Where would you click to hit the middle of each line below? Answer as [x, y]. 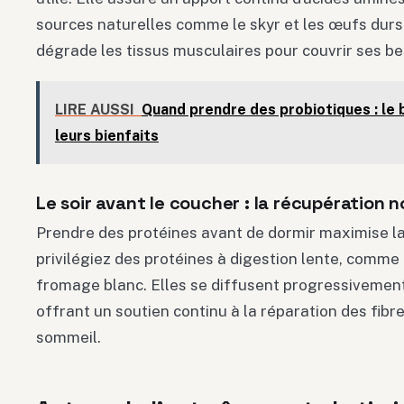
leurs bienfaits [106, 135]
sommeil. [69, 337]
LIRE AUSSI [94, 109]
